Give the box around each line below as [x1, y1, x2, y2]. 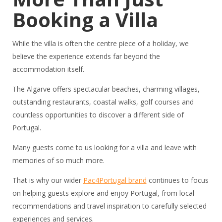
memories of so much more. [12, 156, 105, 166]
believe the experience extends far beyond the [12, 52, 160, 61]
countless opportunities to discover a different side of [12, 110, 184, 120]
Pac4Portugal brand [83, 175, 147, 185]
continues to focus [146, 175, 209, 185]
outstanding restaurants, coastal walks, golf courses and [12, 97, 194, 107]
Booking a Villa [12, 6, 158, 34]
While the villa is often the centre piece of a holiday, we [12, 39, 189, 49]
